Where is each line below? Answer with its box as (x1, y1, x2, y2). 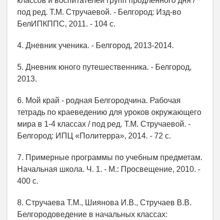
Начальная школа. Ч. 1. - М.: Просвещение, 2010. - (17, 165, 200, 173)
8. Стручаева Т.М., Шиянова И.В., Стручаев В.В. (17, 198, 192, 207)
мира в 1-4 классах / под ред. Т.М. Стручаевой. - (17, 120, 191, 128)
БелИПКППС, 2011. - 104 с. (17, 20, 115, 28)
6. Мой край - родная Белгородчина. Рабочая (17, 96, 181, 105)
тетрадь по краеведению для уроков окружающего (17, 108, 201, 116)
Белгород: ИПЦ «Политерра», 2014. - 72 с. (17, 132, 171, 140)
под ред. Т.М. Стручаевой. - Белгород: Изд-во (17, 8, 181, 16)
